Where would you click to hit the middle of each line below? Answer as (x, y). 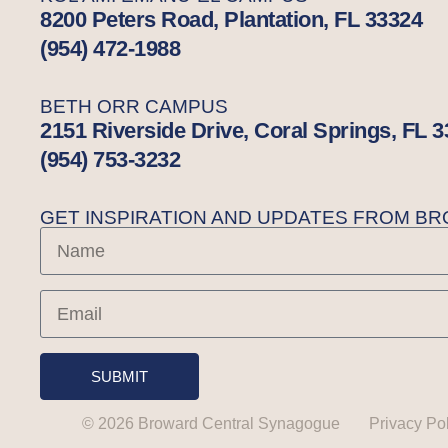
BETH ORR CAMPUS (134, 107)
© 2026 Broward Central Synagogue (211, 424)
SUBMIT (120, 377)
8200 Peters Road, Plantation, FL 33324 (231, 19)
